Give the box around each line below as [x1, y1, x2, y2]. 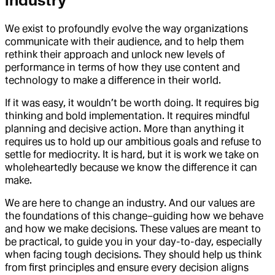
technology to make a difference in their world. [5, 74, 221, 86]
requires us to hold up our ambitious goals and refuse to [5, 135, 261, 147]
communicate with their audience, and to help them [5, 35, 244, 47]
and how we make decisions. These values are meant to [5, 222, 261, 234]
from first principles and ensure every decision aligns [5, 261, 249, 273]
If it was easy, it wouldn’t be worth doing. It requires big [5, 96, 259, 109]
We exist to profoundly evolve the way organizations [5, 22, 248, 34]
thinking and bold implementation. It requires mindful [5, 109, 250, 122]
